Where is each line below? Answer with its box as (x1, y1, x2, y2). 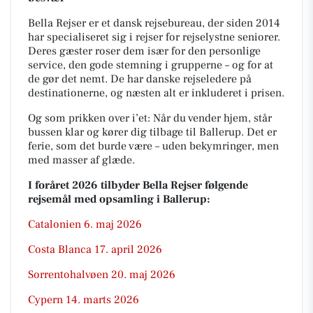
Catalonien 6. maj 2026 (28, 217, 142, 231)
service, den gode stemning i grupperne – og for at (28, 58, 273, 72)
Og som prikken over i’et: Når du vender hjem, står (28, 111, 272, 125)
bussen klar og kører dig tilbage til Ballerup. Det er (28, 125, 277, 139)
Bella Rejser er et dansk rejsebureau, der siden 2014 (28, 16, 280, 30)
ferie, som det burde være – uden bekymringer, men (28, 139, 279, 153)
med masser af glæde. (28, 153, 135, 167)
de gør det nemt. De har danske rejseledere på (28, 72, 252, 86)
